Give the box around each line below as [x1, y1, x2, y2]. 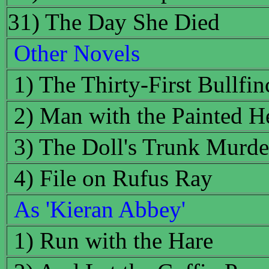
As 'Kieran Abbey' [14, 196, 186, 223]
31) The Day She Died [8, 9, 220, 35]
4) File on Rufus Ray [14, 165, 213, 192]
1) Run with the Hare [14, 228, 213, 254]
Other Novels [14, 40, 140, 67]
